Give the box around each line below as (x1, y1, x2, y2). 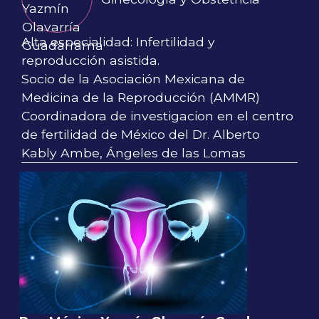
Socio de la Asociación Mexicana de (21, 71, 245, 87)
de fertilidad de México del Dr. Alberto (21, 127, 260, 142)
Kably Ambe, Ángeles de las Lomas (21, 145, 246, 161)
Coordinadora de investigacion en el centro (21, 108, 293, 124)
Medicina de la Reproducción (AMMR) (21, 90, 260, 105)
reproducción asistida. (21, 53, 159, 68)
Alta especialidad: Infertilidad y (21, 34, 215, 50)
